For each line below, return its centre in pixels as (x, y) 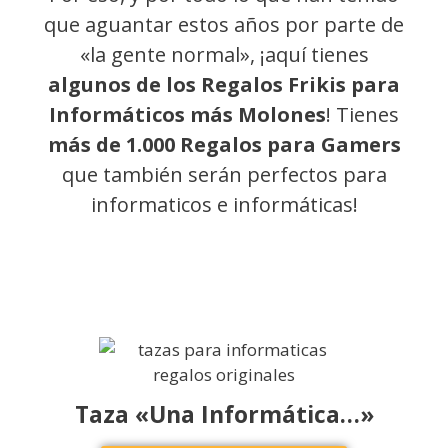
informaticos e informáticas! (224, 205)
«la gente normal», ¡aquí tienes (224, 55)
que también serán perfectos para (224, 175)
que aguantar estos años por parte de (224, 25)
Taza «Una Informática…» (224, 414)
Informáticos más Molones (187, 115)
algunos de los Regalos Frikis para (224, 85)
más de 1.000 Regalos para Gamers (224, 145)
